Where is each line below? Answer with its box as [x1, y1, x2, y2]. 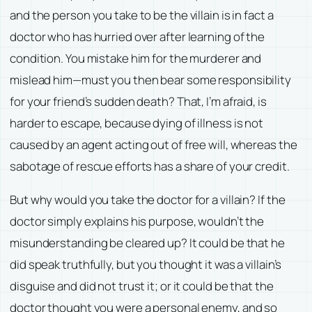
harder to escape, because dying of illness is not [10, 115, 264, 132]
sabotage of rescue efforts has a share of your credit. [10, 158, 290, 175]
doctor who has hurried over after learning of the [10, 29, 265, 45]
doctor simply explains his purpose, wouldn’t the [10, 213, 265, 230]
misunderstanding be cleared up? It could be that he [10, 235, 285, 251]
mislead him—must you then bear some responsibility [10, 72, 291, 88]
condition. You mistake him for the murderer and [10, 50, 262, 67]
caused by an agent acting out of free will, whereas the [10, 136, 297, 153]
